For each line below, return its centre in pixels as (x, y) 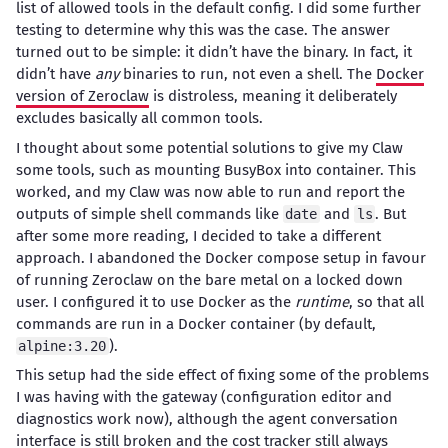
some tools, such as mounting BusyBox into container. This (215, 169)
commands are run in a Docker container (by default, (195, 323)
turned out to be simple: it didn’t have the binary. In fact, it (213, 52)
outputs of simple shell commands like (149, 213)
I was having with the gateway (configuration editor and (203, 397)
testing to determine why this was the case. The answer (202, 30)
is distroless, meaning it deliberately (272, 96)
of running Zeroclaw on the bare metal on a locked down (209, 279)
